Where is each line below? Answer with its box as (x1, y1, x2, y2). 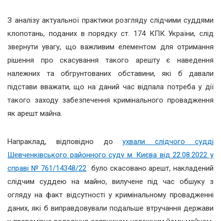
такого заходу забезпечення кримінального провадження (7, 96, 214, 105)
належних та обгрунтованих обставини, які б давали (7, 69, 214, 78)
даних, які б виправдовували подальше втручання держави (7, 204, 214, 213)
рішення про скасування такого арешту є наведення (7, 56, 214, 65)
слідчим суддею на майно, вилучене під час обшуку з (7, 177, 214, 186)
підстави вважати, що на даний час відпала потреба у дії (7, 82, 214, 92)
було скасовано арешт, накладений (86, 164, 214, 173)
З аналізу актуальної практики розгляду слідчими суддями (7, 16, 214, 25)
